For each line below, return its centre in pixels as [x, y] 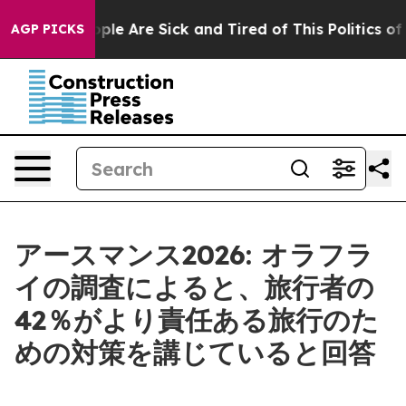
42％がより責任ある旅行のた [197, 320]
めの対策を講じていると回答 [195, 353]
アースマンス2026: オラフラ [194, 255]
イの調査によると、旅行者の [194, 287]
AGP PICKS [48, 29]
